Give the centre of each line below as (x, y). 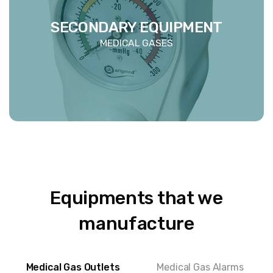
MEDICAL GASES (136, 43)
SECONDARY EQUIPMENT (136, 27)
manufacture (136, 224)
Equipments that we (136, 198)
